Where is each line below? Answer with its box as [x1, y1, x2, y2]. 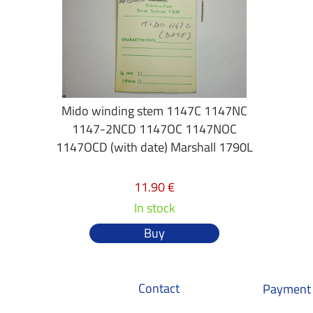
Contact [138, 279, 180, 298]
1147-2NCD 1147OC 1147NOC [72, 119, 238, 138]
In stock [133, 198, 175, 217]
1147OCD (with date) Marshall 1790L [56, 138, 254, 156]
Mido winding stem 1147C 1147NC [61, 101, 248, 120]
